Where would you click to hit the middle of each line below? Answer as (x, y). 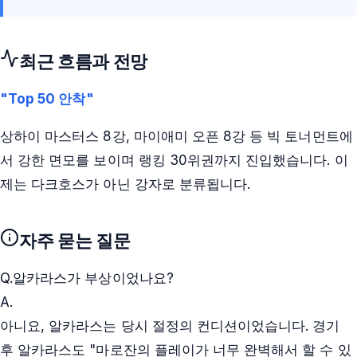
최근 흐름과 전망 (84, 61)
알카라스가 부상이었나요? (93, 279)
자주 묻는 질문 (75, 241)
